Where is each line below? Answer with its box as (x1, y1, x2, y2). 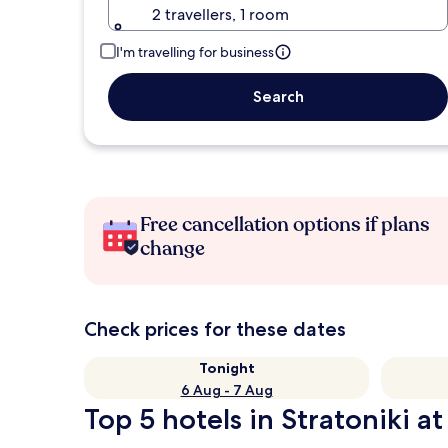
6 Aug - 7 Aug (180, 381, 273, 399)
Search (252, 87, 304, 106)
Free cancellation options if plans (140, 211, 430, 238)
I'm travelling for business (116, 43, 274, 61)
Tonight (198, 359, 255, 377)
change (140, 235, 205, 262)
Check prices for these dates (84, 317, 346, 341)
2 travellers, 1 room (152, 4, 289, 25)
